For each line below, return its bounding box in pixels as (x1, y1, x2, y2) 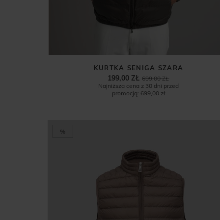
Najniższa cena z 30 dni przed (98, 82, 179, 90)
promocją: (111, 89, 139, 97)
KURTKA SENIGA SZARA (93, 64, 184, 72)
